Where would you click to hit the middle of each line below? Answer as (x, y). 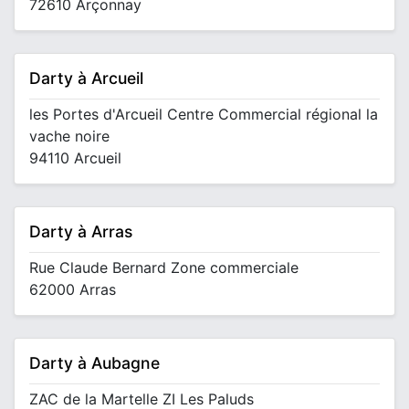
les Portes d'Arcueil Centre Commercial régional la (204, 114)
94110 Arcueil (75, 158)
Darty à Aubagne (94, 363)
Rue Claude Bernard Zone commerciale (164, 267)
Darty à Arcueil (86, 78)
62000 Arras (73, 289)
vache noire (69, 136)
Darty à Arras (81, 231)
